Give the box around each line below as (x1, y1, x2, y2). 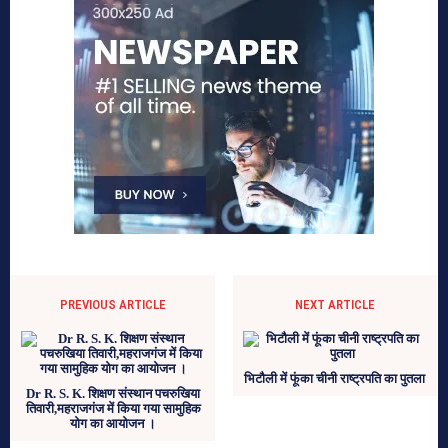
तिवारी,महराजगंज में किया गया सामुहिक (25, 400, 201, 416)
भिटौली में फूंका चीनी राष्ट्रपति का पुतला (244, 370, 426, 386)
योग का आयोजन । (70, 415, 157, 431)
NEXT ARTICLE (294, 296, 375, 312)
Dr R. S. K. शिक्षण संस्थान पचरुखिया (26, 385, 201, 401)
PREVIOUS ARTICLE (60, 296, 167, 312)
